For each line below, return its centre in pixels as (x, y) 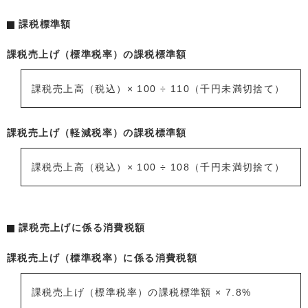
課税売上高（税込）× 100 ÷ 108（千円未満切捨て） (158, 167)
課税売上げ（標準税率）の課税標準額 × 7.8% (142, 293)
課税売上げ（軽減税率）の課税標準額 (97, 133)
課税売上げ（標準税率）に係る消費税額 (102, 258)
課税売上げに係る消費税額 (82, 228)
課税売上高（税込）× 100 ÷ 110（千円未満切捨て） (158, 89)
